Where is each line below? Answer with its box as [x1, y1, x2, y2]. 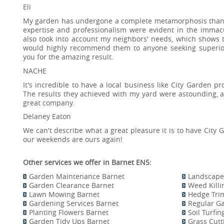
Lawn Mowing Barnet [29, 189, 99, 199]
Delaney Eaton [23, 111, 71, 121]
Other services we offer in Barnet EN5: [23, 157, 151, 167]
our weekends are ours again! [23, 134, 122, 144]
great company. [23, 97, 74, 107]
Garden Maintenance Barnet [29, 171, 124, 181]
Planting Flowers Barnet [29, 207, 108, 217]
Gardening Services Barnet [29, 198, 118, 208]
